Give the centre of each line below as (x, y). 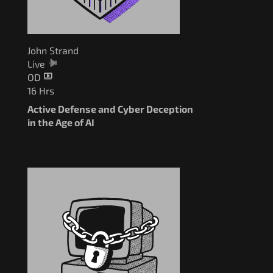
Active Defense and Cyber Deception (110, 108)
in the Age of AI (61, 122)
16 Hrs (41, 90)
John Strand (53, 50)
